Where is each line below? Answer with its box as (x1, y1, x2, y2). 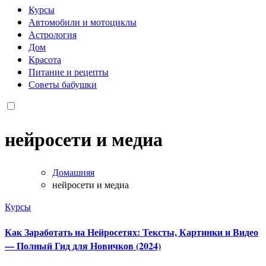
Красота (28, 52, 61, 65)
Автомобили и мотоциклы (28, 15, 137, 28)
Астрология (28, 27, 77, 40)
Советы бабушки (28, 77, 97, 90)
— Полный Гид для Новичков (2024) (5, 238, 161, 252)
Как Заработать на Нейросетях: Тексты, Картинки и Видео (5, 224, 258, 239)
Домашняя (52, 165, 94, 178)
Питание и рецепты (28, 65, 109, 78)
